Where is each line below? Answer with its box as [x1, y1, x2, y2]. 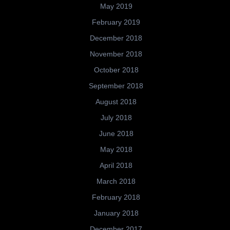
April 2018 [100, 161, 132, 170]
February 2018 [92, 193, 140, 202]
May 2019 [100, 2, 132, 11]
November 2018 [90, 50, 142, 59]
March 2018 [97, 177, 136, 186]
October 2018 [93, 66, 139, 74]
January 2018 [93, 209, 139, 218]
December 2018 [90, 34, 142, 43]
